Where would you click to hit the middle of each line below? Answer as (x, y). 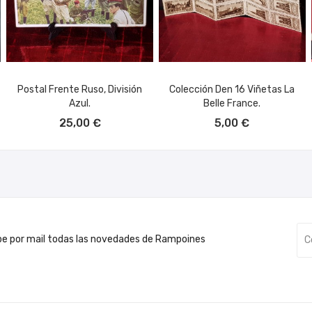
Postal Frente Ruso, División (80, 89)
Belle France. (232, 103)
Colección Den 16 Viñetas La (232, 89)
